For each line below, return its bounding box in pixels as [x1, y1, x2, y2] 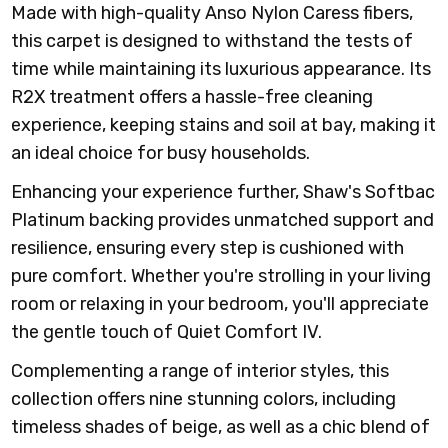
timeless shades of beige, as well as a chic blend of [11, 415, 431, 438]
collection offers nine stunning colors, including [11, 387, 397, 410]
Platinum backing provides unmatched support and [11, 208, 435, 231]
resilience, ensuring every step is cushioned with [11, 236, 405, 259]
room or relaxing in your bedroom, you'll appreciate [11, 292, 430, 315]
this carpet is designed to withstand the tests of [11, 29, 414, 52]
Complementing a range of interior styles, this [11, 359, 390, 382]
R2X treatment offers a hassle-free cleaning [11, 85, 374, 108]
